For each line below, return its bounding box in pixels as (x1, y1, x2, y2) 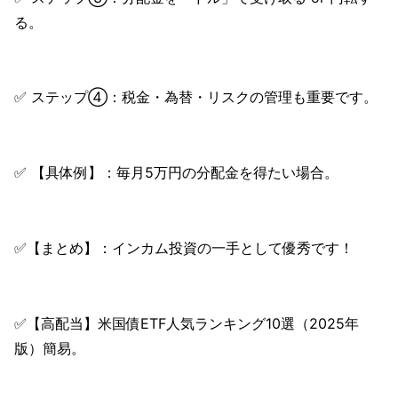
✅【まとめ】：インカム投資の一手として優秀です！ (14, 239, 354, 258)
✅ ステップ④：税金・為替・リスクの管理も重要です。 (14, 88, 378, 107)
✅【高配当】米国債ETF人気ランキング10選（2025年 (14, 314, 359, 332)
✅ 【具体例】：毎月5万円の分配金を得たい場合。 (14, 163, 338, 182)
